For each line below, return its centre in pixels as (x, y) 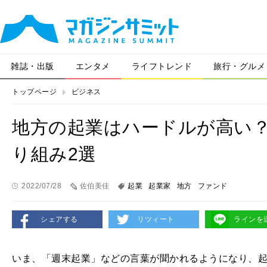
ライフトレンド (162, 66)
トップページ (34, 92)
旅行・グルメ (239, 66)
